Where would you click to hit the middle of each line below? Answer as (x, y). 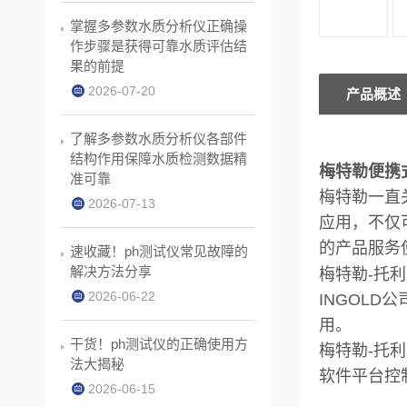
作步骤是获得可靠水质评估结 (159, 46)
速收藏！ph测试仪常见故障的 (159, 252)
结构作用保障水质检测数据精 (159, 159)
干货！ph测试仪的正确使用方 (159, 344)
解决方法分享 (111, 272)
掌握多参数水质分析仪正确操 (159, 26)
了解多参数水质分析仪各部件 (159, 139)
